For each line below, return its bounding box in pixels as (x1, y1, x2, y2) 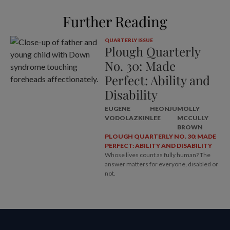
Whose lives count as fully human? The (104, 151, 210, 159)
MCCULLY (177, 114, 208, 122)
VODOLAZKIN (104, 114, 150, 122)
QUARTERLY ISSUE (104, 37, 153, 43)
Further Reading (63, 12, 167, 31)
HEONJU (149, 105, 177, 112)
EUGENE (104, 105, 130, 112)
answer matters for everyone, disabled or (104, 160, 218, 168)
